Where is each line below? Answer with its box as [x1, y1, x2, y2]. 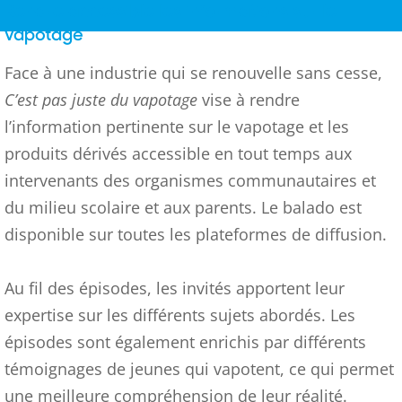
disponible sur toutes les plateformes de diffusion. [4, 223, 387, 245]
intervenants [4, 170, 103, 191]
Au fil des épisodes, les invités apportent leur [4, 277, 345, 299]
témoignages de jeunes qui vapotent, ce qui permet [4, 358, 394, 380]
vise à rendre [197, 89, 300, 110]
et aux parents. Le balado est [144, 197, 362, 218]
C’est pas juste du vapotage [4, 89, 197, 110]
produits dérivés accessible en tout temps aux [4, 143, 352, 164]
